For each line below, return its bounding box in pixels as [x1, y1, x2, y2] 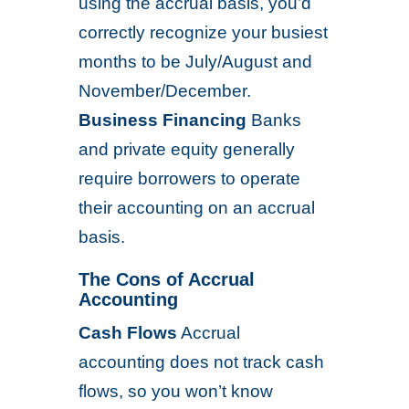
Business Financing [79, 110, 247, 130]
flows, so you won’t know [79, 382, 274, 401]
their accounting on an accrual [79, 198, 316, 217]
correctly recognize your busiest [79, 23, 329, 42]
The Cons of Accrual [79, 269, 256, 289]
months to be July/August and [79, 52, 313, 71]
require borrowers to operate [79, 169, 301, 188]
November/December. [79, 81, 252, 100]
